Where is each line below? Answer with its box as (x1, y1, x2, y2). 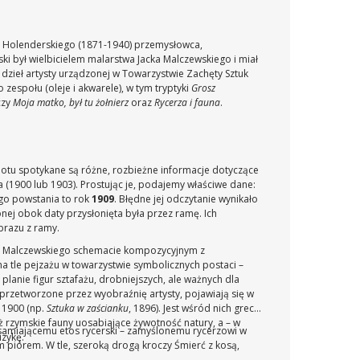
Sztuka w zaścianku (44, 301, 129, 315)
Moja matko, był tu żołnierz (13, 96, 129, 109)
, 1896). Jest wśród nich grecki (129, 301, 262, 315)
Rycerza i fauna (154, 96, 221, 109)
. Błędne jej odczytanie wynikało (114, 192, 259, 206)
